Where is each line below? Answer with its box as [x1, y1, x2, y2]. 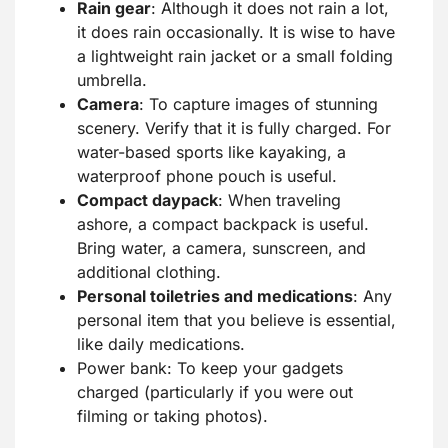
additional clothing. [77, 262, 221, 283]
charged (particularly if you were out [77, 382, 353, 403]
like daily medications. [77, 334, 245, 355]
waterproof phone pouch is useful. [77, 166, 337, 187]
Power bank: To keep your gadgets [77, 358, 343, 379]
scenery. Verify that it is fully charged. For [77, 118, 391, 139]
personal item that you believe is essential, [77, 310, 396, 331]
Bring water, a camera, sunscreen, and [77, 238, 366, 259]
